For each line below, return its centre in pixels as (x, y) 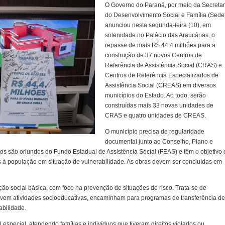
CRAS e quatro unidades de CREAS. (155, 116)
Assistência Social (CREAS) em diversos (160, 86)
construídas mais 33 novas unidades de (159, 106)
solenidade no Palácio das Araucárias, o (160, 35)
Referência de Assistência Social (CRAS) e (163, 66)
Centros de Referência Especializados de (162, 76)
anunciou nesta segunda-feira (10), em (158, 25)
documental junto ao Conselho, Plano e (159, 142)
